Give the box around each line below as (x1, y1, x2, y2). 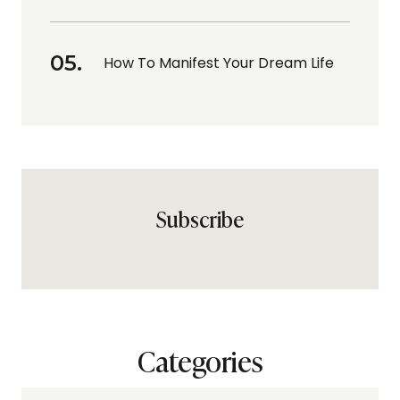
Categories (137, 337, 262, 381)
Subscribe (156, 202, 244, 234)
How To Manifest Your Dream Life (104, 52, 334, 73)
